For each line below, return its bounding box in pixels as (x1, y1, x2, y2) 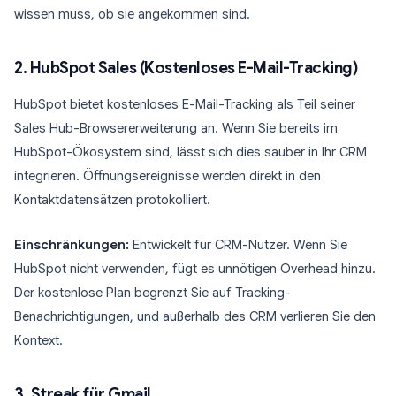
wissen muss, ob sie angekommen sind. (14, 6, 250, 22)
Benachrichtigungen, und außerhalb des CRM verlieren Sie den (14, 308, 376, 324)
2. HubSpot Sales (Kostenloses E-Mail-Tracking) (14, 58, 357, 78)
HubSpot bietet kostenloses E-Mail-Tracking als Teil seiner (14, 96, 355, 112)
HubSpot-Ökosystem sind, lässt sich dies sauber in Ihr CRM (14, 144, 367, 160)
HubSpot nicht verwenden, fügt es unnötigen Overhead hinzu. (14, 261, 376, 277)
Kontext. (14, 332, 63, 348)
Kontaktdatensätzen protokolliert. (14, 192, 210, 208)
